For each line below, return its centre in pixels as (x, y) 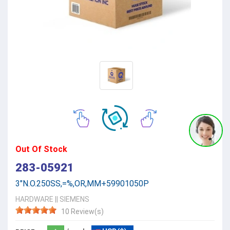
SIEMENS (74, 199)
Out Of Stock (41, 149)
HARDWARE (34, 199)
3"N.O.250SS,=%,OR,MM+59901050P (82, 184)
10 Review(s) (82, 212)
